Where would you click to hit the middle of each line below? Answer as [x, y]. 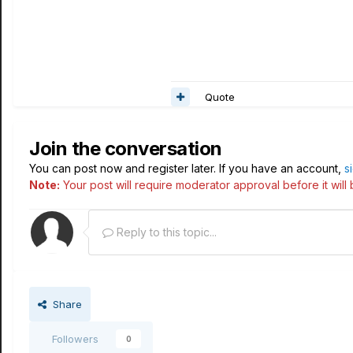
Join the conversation [126, 149]
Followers [75, 339]
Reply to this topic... [165, 232]
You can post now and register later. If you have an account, [187, 168]
